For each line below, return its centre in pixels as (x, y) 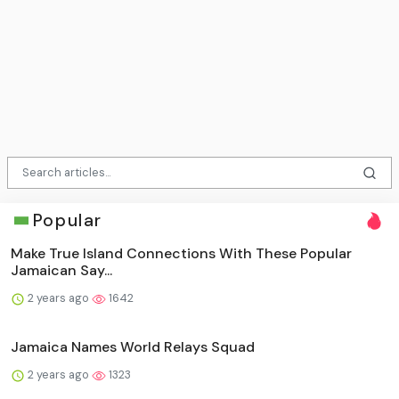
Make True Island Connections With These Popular (181, 254)
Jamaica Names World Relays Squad (133, 347)
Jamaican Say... (61, 271)
